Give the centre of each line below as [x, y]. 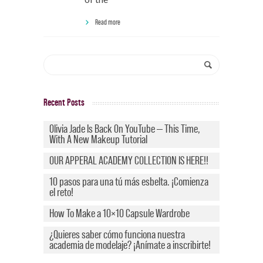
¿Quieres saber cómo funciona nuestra [117, 235]
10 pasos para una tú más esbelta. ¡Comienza [129, 182]
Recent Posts [64, 102]
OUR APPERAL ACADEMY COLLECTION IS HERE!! [129, 161]
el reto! [61, 192]
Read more [108, 22]
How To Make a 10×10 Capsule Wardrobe [119, 213]
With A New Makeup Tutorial [98, 139]
